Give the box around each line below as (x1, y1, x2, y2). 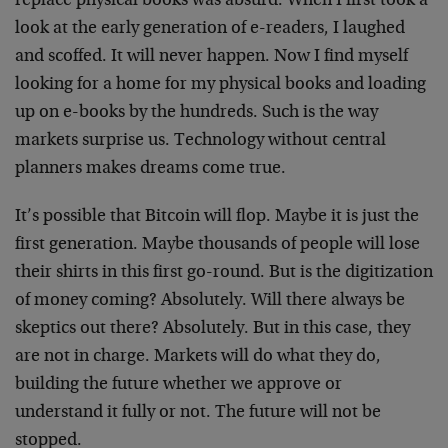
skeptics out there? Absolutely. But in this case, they (15, 320, 410, 338)
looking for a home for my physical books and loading (15, 76, 426, 94)
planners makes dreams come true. (15, 160, 286, 178)
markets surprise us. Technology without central (15, 132, 386, 150)
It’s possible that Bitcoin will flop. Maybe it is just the (15, 208, 419, 226)
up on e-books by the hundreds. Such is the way (15, 104, 378, 122)
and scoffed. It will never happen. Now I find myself (15, 48, 408, 66)
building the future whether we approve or (15, 376, 342, 394)
